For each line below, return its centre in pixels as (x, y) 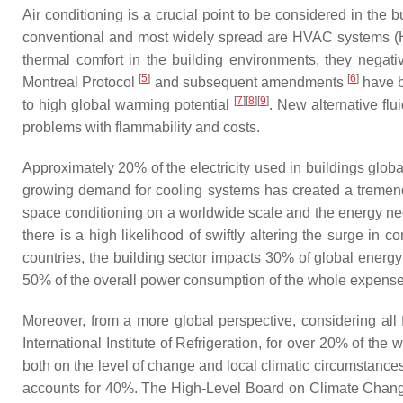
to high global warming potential (128, 105)
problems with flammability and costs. (141, 127)
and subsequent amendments (249, 82)
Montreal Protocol (81, 82)
